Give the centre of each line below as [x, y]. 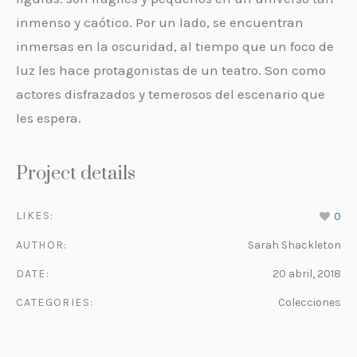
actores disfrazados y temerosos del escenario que [171, 94]
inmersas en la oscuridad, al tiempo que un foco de [175, 46]
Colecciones [310, 302]
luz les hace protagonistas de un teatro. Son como [171, 70]
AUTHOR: [42, 245]
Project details [76, 174]
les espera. [49, 118]
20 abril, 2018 [307, 273]
